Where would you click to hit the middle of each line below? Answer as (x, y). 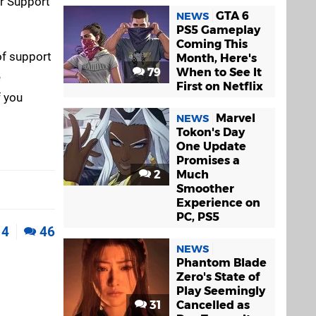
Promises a (208, 160)
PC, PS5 (198, 217)
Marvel (236, 118)
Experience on (218, 203)
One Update (211, 146)
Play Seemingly (221, 291)
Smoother (205, 189)
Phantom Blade (221, 263)
